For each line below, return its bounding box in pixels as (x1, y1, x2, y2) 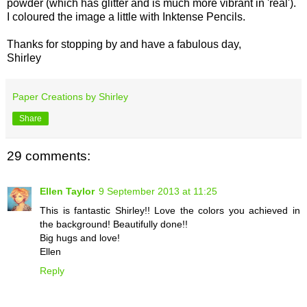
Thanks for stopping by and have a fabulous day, (7, 38, 241, 51)
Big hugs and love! (40, 232, 120, 243)
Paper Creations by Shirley (12, 91, 128, 103)
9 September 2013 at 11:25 (99, 185, 217, 197)
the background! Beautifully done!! (40, 218, 188, 230)
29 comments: (7, 148, 90, 163)
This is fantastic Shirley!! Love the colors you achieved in (40, 204, 300, 216)
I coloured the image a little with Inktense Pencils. (7, 11, 245, 23)
